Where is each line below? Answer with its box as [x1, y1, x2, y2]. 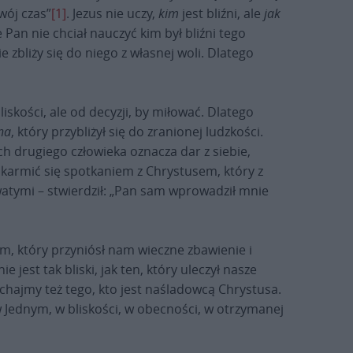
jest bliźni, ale [182, 5, 264, 22]
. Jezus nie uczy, [66, 5, 158, 22]
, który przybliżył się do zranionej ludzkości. [11, 123, 263, 140]
